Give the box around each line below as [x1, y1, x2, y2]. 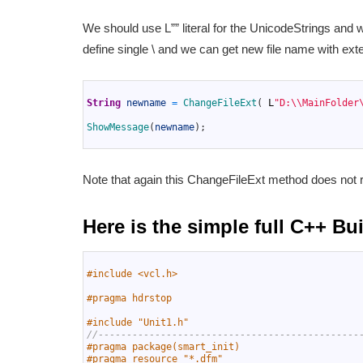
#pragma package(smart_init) [87, 341, 240, 353]
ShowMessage [87, 122, 149, 134]
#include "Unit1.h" [87, 317, 189, 329]
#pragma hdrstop [87, 293, 172, 305]
